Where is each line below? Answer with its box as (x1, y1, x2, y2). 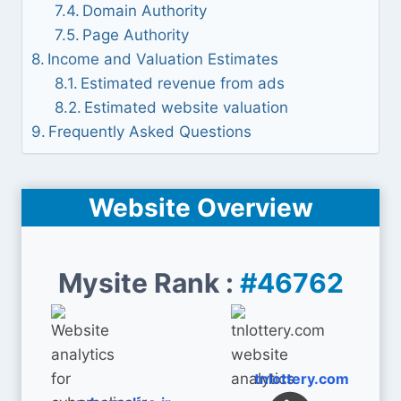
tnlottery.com (254, 370, 349, 388)
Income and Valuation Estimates (47, 50, 279, 68)
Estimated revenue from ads (80, 74, 285, 92)
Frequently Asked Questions (48, 123, 252, 141)
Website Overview (88, 192, 313, 223)
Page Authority (81, 26, 189, 44)
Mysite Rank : (57, 267, 240, 299)
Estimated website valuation (83, 98, 288, 116)
